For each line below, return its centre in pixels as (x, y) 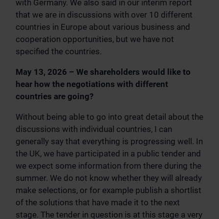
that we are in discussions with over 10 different (104, 15)
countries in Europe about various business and (103, 27)
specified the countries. (59, 52)
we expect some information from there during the (109, 166)
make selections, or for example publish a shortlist (109, 190)
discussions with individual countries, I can (94, 129)
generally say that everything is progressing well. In (109, 142)
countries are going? (55, 97)
